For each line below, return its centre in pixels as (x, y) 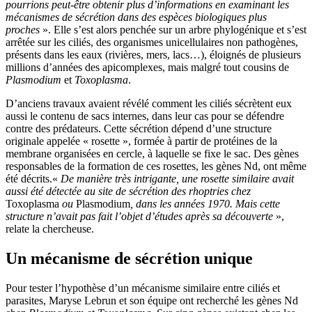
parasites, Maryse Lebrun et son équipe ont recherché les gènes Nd (152, 300)
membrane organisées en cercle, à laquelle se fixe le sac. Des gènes (152, 153)
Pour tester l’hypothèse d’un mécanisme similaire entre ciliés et (143, 288)
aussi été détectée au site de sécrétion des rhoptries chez (128, 191)
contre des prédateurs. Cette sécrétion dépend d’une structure (139, 128)
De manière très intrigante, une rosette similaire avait (177, 178)
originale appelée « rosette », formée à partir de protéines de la (141, 141)
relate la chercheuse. (51, 228)
